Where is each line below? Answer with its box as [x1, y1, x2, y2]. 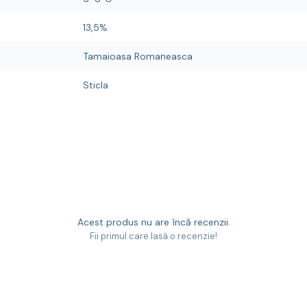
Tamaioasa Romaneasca [83, 50, 193, 62]
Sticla [83, 79, 108, 91]
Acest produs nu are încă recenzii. [77, 216, 230, 228]
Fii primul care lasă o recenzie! [90, 230, 217, 242]
